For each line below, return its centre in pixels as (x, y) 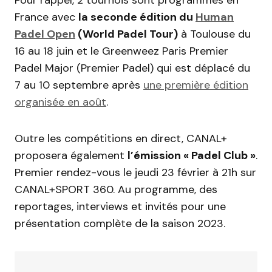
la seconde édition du (137, 17)
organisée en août (60, 102)
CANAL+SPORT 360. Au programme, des (116, 189)
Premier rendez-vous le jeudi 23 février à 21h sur (135, 172)
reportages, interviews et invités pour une (120, 206)
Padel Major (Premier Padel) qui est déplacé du (132, 68)
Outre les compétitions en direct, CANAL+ (121, 138)
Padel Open (45, 34)
